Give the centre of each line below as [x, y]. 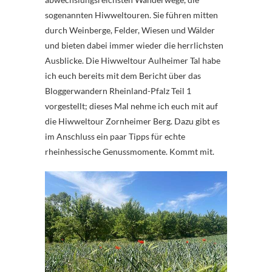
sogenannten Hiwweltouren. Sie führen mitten [131, 15]
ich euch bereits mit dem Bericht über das [123, 75]
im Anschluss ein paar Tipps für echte [115, 136]
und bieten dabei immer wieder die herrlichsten [134, 45]
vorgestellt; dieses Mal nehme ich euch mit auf [131, 106]
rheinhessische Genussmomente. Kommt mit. [130, 151]
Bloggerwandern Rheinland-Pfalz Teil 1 [118, 90]
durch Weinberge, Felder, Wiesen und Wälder [130, 30]
